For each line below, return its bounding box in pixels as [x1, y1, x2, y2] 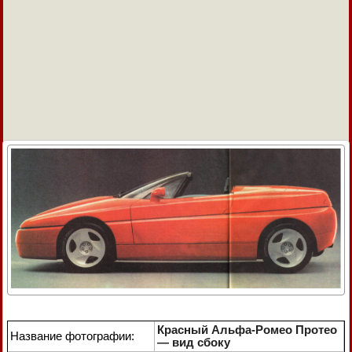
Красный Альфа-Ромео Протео [157, 322, 337, 336]
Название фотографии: [10, 328, 134, 343]
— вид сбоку [157, 335, 230, 349]
